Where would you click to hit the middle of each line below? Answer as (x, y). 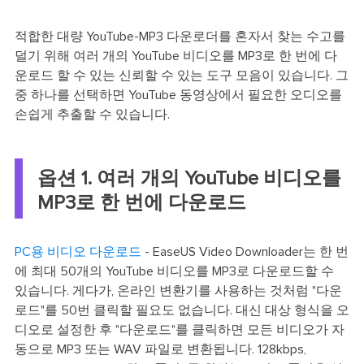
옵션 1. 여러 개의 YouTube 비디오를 (189, 178)
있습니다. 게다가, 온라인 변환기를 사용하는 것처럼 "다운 (178, 290)
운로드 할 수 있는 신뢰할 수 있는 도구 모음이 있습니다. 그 (181, 76)
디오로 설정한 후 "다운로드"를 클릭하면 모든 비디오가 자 (179, 329)
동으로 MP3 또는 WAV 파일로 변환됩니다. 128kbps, (160, 349)
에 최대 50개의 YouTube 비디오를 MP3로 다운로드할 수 (174, 271)
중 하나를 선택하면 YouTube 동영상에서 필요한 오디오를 (178, 95)
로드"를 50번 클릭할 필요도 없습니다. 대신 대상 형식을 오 (182, 310)
